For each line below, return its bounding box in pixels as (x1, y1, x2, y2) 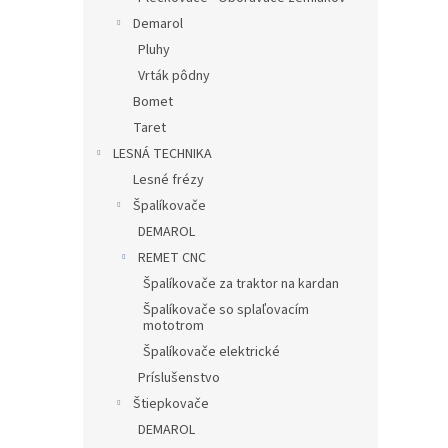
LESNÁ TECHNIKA (113, 144, 212, 164)
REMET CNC (138, 248, 206, 268)
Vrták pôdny (138, 66, 210, 86)
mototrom (143, 316, 204, 336)
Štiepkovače (133, 394, 209, 414)
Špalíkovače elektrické (143, 342, 280, 362)
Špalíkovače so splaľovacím (143, 300, 309, 320)
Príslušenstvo (138, 368, 220, 388)
